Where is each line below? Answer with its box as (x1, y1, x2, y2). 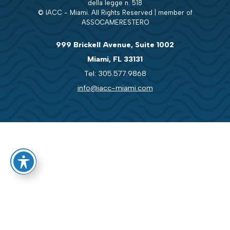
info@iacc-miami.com (77, 83, 153, 92)
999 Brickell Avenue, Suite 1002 (56, 40, 174, 49)
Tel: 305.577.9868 (84, 68, 146, 78)
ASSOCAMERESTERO (81, 18, 149, 27)
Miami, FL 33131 (87, 54, 143, 64)
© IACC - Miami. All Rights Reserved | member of (37, 9, 193, 17)
